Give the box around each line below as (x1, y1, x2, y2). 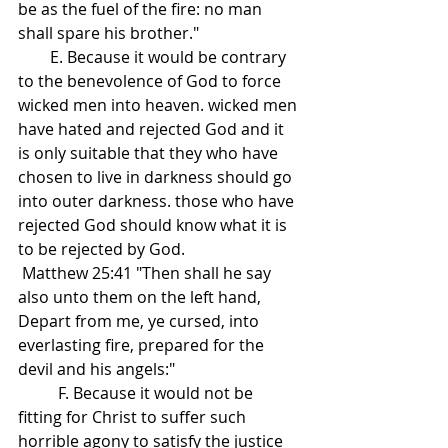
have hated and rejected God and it (18, 118, 288, 141)
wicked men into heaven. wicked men (18, 94, 301, 117)
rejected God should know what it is (18, 214, 291, 237)
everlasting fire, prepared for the (18, 334, 268, 357)
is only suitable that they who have (18, 142, 282, 165)
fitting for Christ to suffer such (18, 406, 250, 429)
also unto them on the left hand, (18, 286, 265, 309)
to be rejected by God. (18, 238, 185, 261)
